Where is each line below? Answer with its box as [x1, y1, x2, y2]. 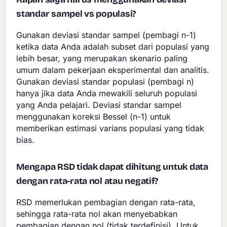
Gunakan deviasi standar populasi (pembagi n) [16, 77, 195, 87]
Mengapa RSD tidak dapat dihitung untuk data [16, 162, 208, 173]
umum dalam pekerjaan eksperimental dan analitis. [16, 65, 210, 75]
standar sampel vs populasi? [16, 9, 136, 20]
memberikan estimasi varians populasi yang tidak [16, 123, 205, 134]
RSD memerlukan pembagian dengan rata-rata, [16, 197, 196, 208]
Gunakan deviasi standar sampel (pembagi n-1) [16, 30, 197, 41]
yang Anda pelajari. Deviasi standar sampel [16, 100, 182, 110]
